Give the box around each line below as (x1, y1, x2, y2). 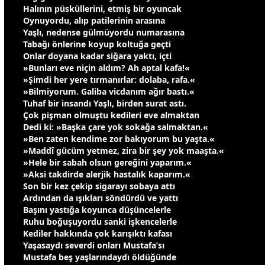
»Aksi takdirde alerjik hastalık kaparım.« (23, 169, 190, 180)
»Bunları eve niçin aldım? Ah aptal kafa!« (23, 62, 190, 74)
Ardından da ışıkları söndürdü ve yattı (23, 192, 178, 204)
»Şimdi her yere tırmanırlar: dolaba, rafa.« (23, 74, 195, 86)
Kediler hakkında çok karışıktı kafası (23, 228, 172, 240)
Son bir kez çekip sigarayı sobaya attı (23, 180, 175, 192)
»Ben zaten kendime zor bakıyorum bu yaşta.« (23, 133, 215, 145)
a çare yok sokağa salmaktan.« (81, 121, 208, 133)
